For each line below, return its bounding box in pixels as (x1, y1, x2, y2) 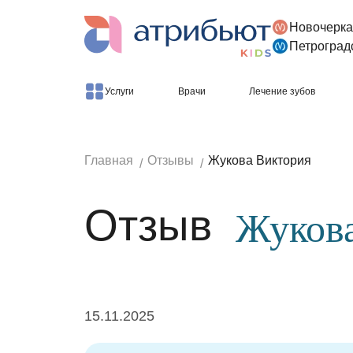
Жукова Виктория (208, 154, 311, 167)
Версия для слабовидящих (8, 35, 165, 49)
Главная (84, 154, 133, 167)
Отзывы (147, 154, 194, 167)
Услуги (105, 86, 134, 97)
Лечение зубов (249, 86, 316, 97)
